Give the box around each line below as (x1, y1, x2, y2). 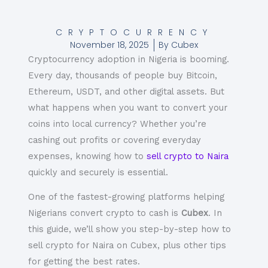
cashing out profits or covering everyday (28, 134, 201, 145)
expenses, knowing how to (28, 150, 147, 162)
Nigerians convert (28, 208, 106, 219)
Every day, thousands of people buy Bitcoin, (28, 69, 217, 81)
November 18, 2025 (70, 38, 149, 51)
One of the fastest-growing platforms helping (28, 191, 224, 203)
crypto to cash (105, 208, 169, 219)
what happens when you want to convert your (28, 102, 227, 113)
